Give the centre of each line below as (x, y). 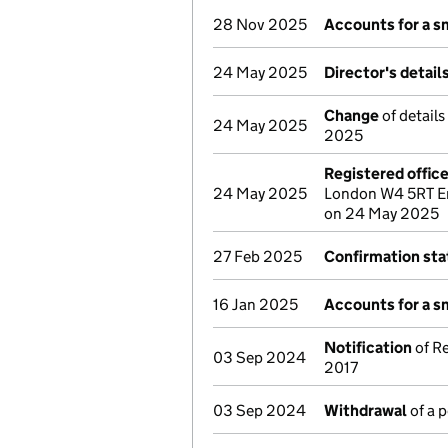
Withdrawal (365, 410)
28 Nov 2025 (260, 24)
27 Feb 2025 (257, 256)
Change (351, 115)
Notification (368, 347)
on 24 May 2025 (381, 213)
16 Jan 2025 (255, 304)
